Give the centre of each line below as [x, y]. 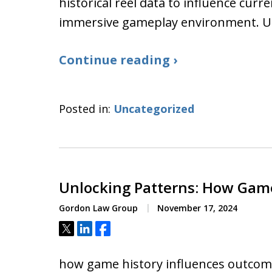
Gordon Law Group [98, 208]
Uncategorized [154, 109]
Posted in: [85, 109]
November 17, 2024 [196, 208]
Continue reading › [118, 60]
